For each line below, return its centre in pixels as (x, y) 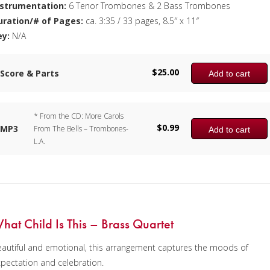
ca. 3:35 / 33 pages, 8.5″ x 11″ (141, 21)
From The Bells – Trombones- (81, 129)
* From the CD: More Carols (79, 116)
